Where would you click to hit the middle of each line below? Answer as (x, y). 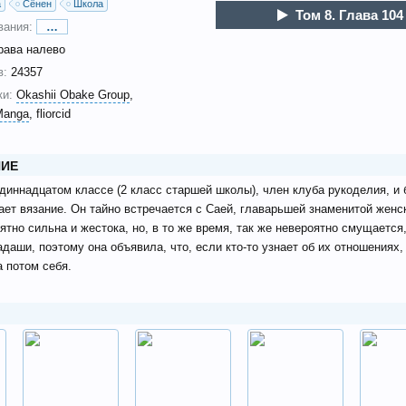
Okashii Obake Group (72, 95)
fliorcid (53, 114)
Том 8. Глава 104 (350, 15)
